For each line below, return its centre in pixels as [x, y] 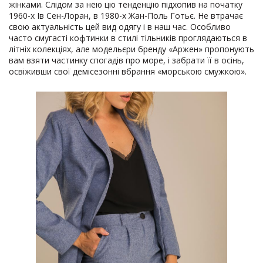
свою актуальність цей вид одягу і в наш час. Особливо [120, 27]
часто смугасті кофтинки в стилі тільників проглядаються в [128, 38]
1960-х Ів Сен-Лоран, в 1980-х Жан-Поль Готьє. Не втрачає [126, 16]
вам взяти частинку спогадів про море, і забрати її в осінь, [127, 60]
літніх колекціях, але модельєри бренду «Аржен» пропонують [131, 49]
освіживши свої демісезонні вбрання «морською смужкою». [128, 72]
